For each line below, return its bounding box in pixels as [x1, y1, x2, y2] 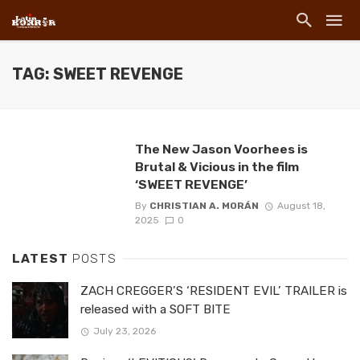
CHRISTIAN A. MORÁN [149, 200, 259, 212]
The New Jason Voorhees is [134, 141, 308, 157]
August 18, [276, 200, 325, 212]
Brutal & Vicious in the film [134, 159, 299, 174]
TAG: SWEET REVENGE [12, 65, 183, 84]
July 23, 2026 [92, 325, 156, 337]
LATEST [12, 252, 72, 267]
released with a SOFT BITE [80, 302, 231, 317]
